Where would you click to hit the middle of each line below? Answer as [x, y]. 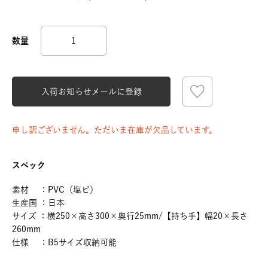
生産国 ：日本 [38, 203]
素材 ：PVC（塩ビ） [55, 190]
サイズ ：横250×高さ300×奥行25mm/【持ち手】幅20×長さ [130, 216]
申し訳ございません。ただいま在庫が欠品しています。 [115, 130]
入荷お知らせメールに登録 [91, 91]
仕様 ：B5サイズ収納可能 [64, 242]
